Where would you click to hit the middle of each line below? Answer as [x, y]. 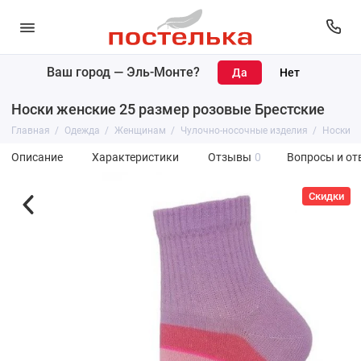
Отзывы [229, 158]
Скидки [326, 196]
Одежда [82, 131]
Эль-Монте [160, 72]
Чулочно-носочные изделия [244, 131]
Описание [37, 158]
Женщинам [140, 131]
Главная [30, 131]
